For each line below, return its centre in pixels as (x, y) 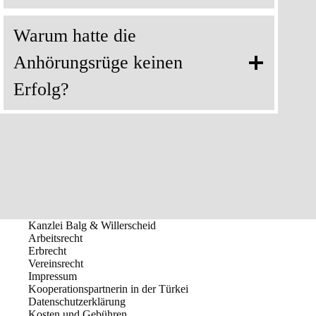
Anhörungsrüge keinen (98, 62)
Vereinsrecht (56, 263)
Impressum (53, 276)
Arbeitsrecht (55, 238)
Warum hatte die (75, 35)
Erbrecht (47, 250)
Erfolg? (41, 89)
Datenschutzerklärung (77, 301)
